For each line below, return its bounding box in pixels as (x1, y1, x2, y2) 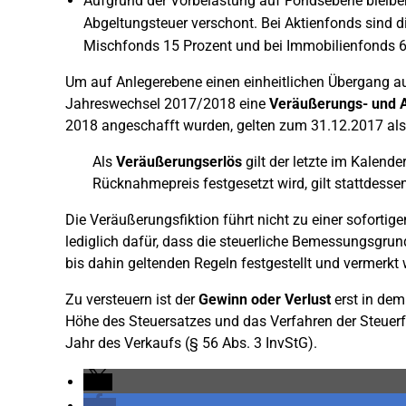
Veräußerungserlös (116, 153, 242, 170)
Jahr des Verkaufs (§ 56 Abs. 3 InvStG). (65, 334, 317, 352)
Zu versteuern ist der (65, 291, 198, 308)
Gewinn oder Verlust (198, 291, 331, 308)
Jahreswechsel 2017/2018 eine (65, 95, 269, 112)
